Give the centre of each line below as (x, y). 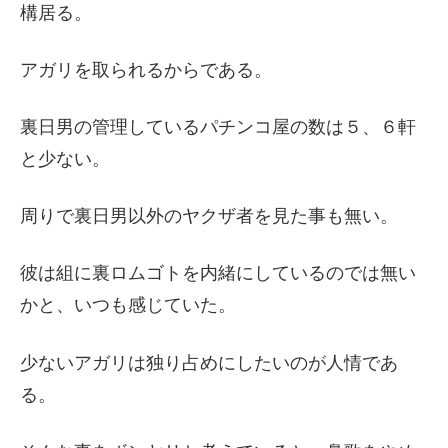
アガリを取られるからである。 (146, 69)
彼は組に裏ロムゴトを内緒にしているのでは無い (218, 273)
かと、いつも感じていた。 (128, 305)
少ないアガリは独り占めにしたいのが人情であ (209, 362)
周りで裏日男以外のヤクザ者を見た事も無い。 (209, 216)
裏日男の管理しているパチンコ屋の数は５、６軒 (218, 126)
